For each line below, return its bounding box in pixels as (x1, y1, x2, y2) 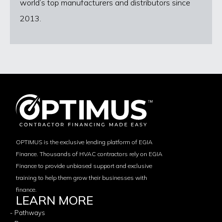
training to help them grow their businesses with (16, 173, 147, 181)
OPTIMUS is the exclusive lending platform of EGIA (16, 138, 153, 146)
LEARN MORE (16, 192, 93, 208)
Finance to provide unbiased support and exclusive (16, 162, 152, 169)
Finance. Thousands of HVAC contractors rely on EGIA (16, 150, 163, 158)
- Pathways (10, 208, 45, 217)
